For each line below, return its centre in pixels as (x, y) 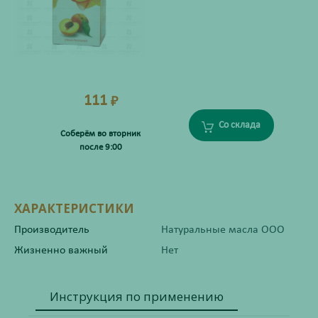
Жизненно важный (61, 251)
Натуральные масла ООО (223, 230)
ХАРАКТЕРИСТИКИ (74, 208)
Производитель (52, 230)
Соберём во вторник (100, 134)
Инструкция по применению (137, 296)
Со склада (240, 125)
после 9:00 (100, 147)
